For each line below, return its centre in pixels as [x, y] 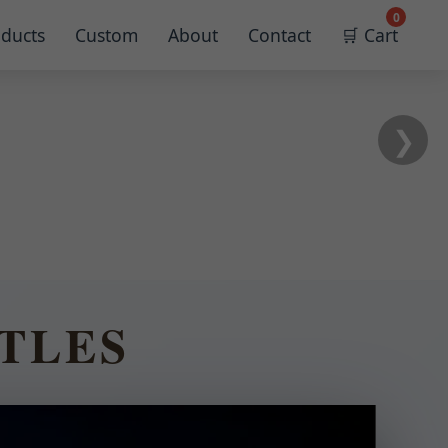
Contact [279, 35]
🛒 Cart [369, 35]
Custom [106, 35]
